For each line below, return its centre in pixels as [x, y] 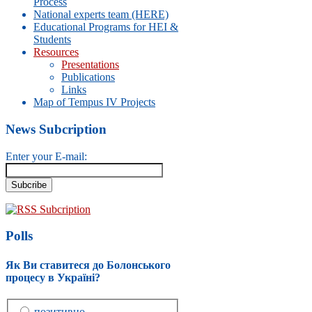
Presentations [90, 65]
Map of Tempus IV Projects [94, 102]
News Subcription [56, 130]
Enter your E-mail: [46, 156]
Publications [88, 77]
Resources [56, 52]
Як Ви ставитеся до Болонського [88, 265]
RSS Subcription [54, 209]
